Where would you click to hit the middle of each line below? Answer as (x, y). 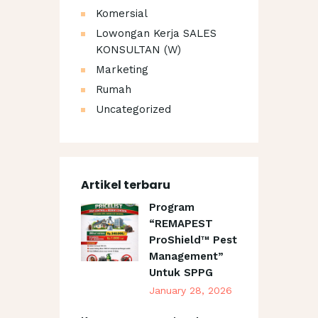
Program (171, 208)
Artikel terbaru (126, 185)
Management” (186, 257)
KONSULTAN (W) (138, 50)
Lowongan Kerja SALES (156, 34)
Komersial (122, 14)
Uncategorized (133, 110)
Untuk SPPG (181, 273)
